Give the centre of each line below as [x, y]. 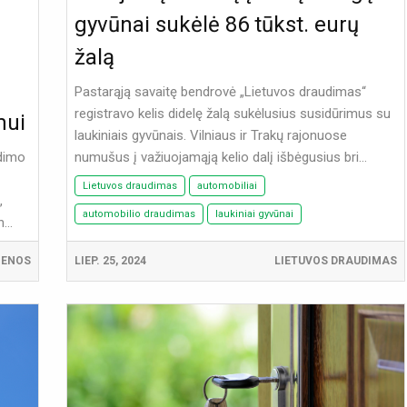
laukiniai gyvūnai [254, 214]
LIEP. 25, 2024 [110, 261]
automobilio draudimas [139, 214]
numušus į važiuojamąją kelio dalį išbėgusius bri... [220, 158]
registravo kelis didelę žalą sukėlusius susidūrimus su [232, 114]
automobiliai [227, 186]
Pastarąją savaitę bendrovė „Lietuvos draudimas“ [220, 92]
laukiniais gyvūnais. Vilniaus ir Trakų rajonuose [210, 136]
